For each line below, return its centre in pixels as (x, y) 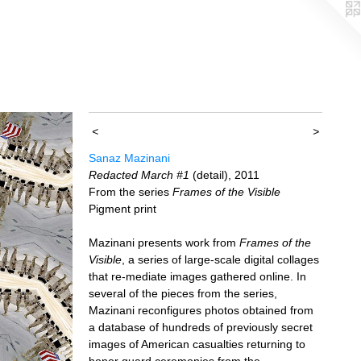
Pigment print (122, 208)
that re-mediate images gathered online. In (197, 276)
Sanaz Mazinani (129, 158)
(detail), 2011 (224, 174)
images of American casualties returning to (197, 344)
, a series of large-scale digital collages (220, 259)
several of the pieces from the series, (183, 293)
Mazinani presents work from (164, 242)
